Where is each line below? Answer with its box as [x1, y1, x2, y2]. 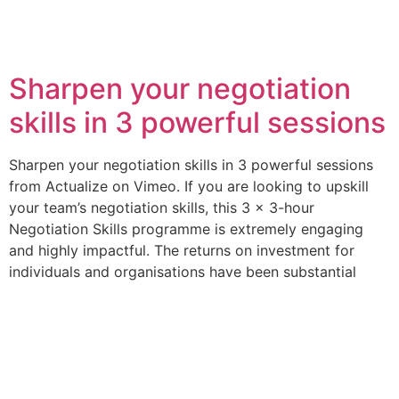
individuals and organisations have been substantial [9, 263, 374, 281]
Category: [9, 9, 207, 56]
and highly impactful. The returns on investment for [9, 241, 354, 259]
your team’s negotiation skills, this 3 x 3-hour [9, 199, 314, 216]
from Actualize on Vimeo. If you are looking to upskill [9, 177, 369, 195]
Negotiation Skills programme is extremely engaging [9, 220, 363, 238]
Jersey [207, 9, 333, 56]
